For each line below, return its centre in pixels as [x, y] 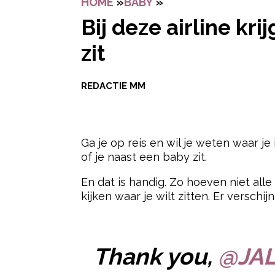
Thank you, [155, 256]
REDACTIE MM [113, 86]
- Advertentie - [227, 221]
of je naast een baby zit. [144, 157]
